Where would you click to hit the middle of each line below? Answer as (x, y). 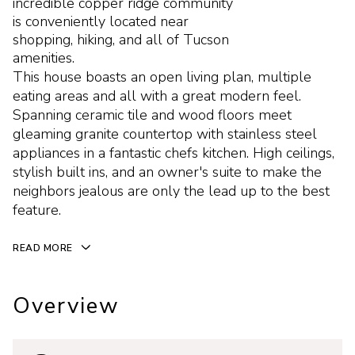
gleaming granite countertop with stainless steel (165, 134)
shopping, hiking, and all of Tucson (121, 40)
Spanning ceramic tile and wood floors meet (152, 115)
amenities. (44, 58)
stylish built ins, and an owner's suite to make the (167, 172)
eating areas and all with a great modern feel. (157, 96)
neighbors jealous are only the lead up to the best (171, 191)
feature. (37, 210)
